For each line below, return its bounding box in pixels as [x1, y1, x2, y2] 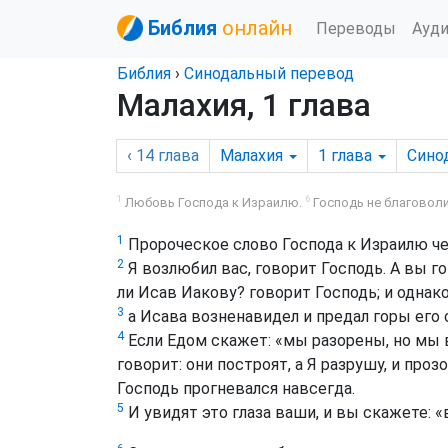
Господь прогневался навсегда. [117, 378, 355, 398]
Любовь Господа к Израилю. [122, 195, 305, 211]
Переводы [316, 18, 396, 38]
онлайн [222, 16, 292, 40]
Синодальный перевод [184, 64, 354, 83]
